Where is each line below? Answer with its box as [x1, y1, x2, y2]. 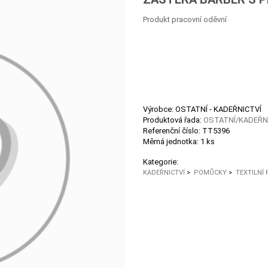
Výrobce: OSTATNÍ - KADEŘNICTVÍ [143, 105, 261, 114]
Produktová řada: [143, 115, 203, 124]
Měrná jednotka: [143, 137, 200, 146]
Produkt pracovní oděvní [143, 15, 227, 24]
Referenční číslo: [143, 126, 202, 135]
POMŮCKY [194, 169, 227, 176]
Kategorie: [143, 157, 178, 166]
